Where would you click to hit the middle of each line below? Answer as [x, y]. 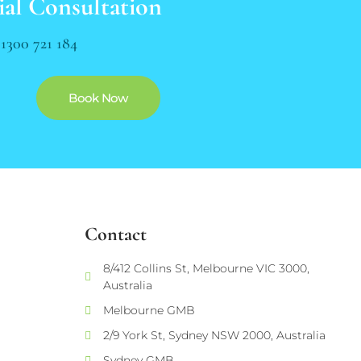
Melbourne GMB [149, 311]
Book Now [98, 98]
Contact [116, 234]
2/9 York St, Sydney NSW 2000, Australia [214, 336]
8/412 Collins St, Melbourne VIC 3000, [206, 269]
